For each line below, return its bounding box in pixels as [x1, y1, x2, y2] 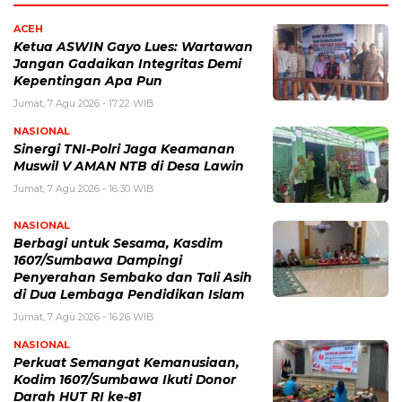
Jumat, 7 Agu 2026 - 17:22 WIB [13, 97, 154, 110]
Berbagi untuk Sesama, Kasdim [13, 236, 223, 251]
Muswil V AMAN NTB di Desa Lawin [13, 159, 244, 174]
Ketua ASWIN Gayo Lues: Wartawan [13, 39, 253, 55]
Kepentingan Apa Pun [13, 74, 162, 89]
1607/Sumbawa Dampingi [13, 253, 182, 268]
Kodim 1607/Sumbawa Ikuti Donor [13, 372, 236, 388]
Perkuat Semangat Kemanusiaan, [13, 355, 240, 371]
